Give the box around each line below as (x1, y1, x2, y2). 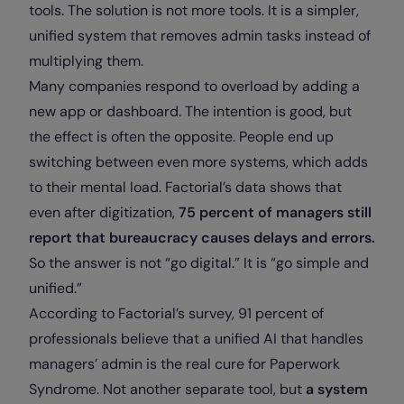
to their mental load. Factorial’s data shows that (29, 178, 342, 197)
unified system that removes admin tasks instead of (29, 26, 371, 46)
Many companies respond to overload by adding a (29, 77, 360, 96)
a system (306, 380, 368, 399)
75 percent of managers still (179, 203, 372, 223)
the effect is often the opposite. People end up (29, 127, 334, 147)
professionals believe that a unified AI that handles (29, 329, 363, 349)
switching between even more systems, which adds (29, 152, 368, 172)
